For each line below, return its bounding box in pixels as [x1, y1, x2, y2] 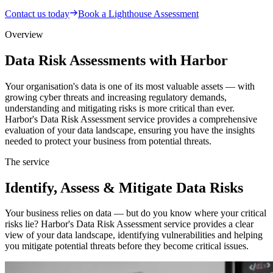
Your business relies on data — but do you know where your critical [5, 208, 266, 219]
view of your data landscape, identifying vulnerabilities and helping [5, 230, 263, 241]
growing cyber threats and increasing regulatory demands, [5, 91, 227, 102]
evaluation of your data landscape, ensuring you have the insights [5, 124, 255, 135]
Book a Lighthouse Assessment [78, 8, 199, 19]
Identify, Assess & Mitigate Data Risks [5, 179, 243, 196]
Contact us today [5, 8, 69, 19]
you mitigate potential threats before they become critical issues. [5, 241, 249, 252]
